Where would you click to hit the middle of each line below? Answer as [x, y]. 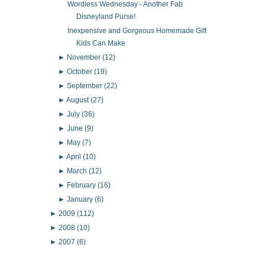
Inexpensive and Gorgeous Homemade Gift [137, 31]
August [79, 100]
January [81, 199]
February [83, 185]
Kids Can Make [101, 43]
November [85, 58]
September [86, 86]
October [81, 72]
